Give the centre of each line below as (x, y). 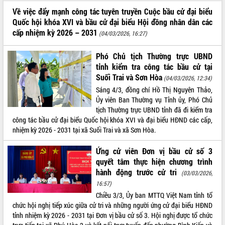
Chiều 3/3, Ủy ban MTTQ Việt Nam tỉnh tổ (154, 195)
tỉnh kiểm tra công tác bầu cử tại (154, 66)
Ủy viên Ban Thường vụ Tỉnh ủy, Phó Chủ (154, 99)
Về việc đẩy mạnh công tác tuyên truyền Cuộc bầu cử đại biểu (113, 11)
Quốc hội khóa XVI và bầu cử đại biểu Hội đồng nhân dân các (113, 22)
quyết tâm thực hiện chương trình (154, 161)
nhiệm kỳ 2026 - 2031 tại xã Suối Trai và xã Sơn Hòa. (84, 130)
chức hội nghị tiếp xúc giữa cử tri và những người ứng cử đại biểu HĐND (113, 205)
